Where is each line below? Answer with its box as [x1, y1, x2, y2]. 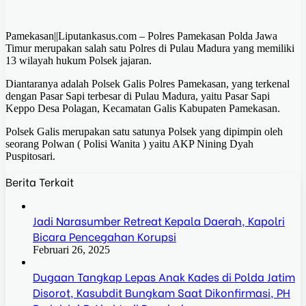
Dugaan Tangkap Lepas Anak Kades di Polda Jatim [33, 268, 295, 285]
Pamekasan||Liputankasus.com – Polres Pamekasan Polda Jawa [5, 30, 277, 42]
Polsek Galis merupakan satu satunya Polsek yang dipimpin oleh [5, 126, 283, 138]
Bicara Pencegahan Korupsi [33, 228, 176, 245]
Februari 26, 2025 [33, 244, 110, 256]
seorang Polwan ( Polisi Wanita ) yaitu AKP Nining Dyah [5, 138, 253, 150]
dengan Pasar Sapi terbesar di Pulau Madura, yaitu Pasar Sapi [5, 90, 270, 102]
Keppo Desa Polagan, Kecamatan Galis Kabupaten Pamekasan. [5, 102, 280, 115]
